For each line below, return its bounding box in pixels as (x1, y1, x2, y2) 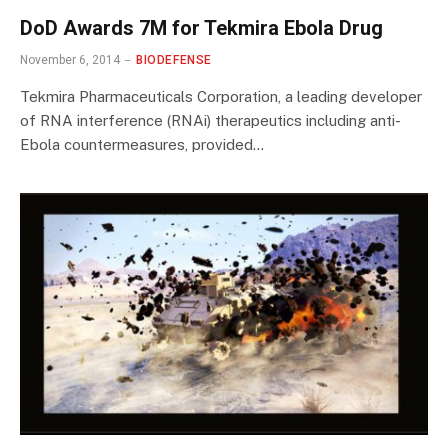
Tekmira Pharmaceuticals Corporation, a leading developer (20, 87, 422, 105)
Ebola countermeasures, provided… (20, 135, 264, 153)
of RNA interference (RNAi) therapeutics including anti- (20, 111, 401, 129)
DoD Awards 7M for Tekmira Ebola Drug (20, 15, 383, 40)
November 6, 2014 (20, 52, 120, 67)
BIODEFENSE (136, 52, 212, 67)
